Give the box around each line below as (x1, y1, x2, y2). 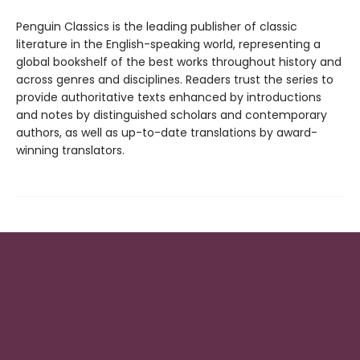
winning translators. (16, 142, 125, 159)
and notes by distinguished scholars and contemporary (16, 107, 327, 124)
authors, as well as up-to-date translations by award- (16, 125, 317, 141)
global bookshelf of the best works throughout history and (16, 54, 342, 71)
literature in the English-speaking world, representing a (16, 36, 321, 53)
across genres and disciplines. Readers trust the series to (16, 72, 333, 88)
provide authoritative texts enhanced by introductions (16, 89, 321, 106)
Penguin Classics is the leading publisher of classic (16, 18, 297, 35)
